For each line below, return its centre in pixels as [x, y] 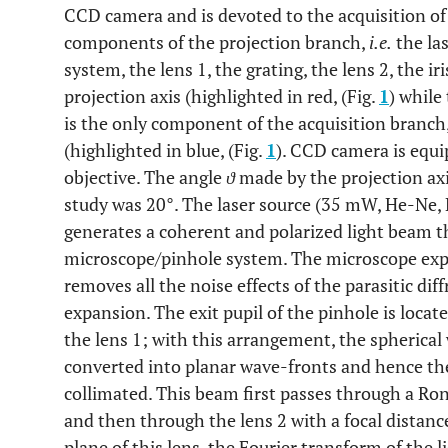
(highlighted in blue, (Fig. [165, 150]
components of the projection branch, [216, 42]
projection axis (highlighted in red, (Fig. [221, 96]
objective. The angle [145, 177]
